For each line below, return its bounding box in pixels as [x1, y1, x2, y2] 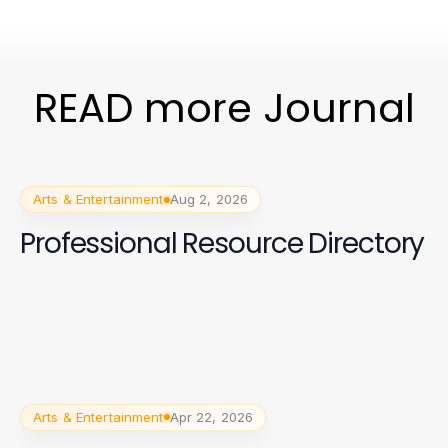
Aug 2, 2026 [169, 191, 249, 207]
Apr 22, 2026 [169, 408, 254, 425]
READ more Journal [33, 80, 415, 136]
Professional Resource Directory [20, 224, 425, 263]
